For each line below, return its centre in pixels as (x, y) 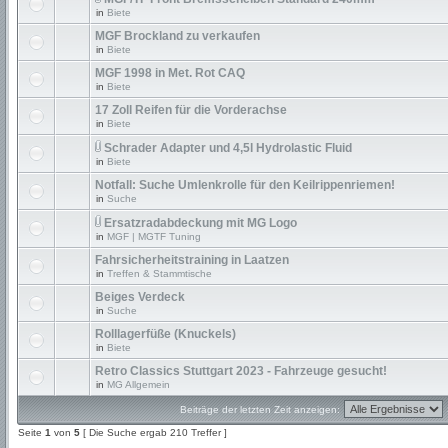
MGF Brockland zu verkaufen (177, 36)
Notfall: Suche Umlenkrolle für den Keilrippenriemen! (245, 185)
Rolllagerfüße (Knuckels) (165, 334)
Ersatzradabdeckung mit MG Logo (200, 223)
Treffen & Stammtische (159, 273)
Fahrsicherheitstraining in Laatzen (192, 260)
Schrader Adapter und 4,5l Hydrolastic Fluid (228, 148)
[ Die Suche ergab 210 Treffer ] (153, 432)
